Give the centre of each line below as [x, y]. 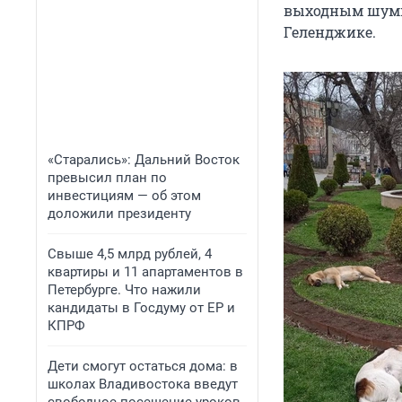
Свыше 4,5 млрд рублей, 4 [130, 254]
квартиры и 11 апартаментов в [145, 272]
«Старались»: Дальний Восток [144, 160]
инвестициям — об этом [124, 196]
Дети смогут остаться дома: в [143, 366]
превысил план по [107, 178]
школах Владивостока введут [143, 384]
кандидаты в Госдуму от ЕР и [141, 308]
